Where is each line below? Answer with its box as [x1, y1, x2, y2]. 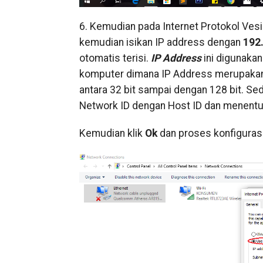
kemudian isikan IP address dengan [79, 36, 243, 48]
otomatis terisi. [79, 52, 151, 64]
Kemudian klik [79, 127, 145, 139]
